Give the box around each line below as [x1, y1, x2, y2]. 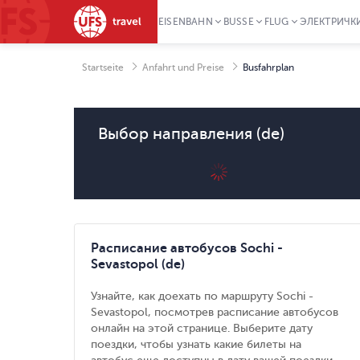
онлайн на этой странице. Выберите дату [91, 322, 313, 334]
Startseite [82, 62, 124, 73]
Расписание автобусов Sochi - [91, 241, 283, 256]
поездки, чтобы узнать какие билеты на [91, 338, 301, 350]
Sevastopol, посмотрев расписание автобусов [91, 306, 338, 318]
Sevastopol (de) [91, 257, 185, 272]
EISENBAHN [158, 15, 213, 27]
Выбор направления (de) [98, 125, 284, 143]
